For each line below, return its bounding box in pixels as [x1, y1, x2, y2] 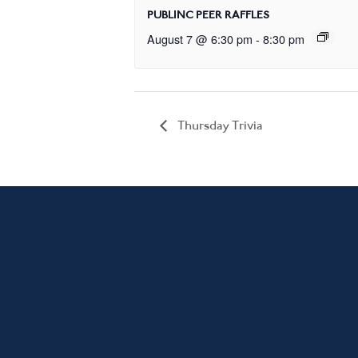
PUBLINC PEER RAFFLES [147, 7, 269, 22]
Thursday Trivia [175, 117, 263, 133]
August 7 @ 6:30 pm [147, 30, 253, 47]
